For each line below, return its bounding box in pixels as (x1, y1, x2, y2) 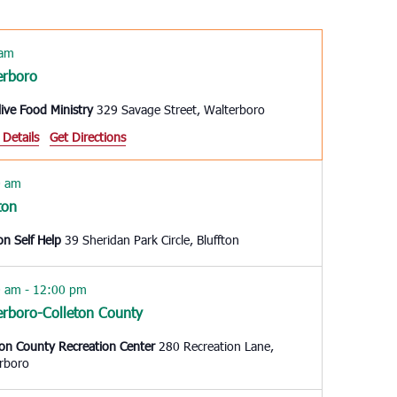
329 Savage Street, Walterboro (204, 100, 266, 118)
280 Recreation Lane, (159, 337, 275, 354)
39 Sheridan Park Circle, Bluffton (197, 230, 240, 248)
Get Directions (50, 128, 127, 145)
